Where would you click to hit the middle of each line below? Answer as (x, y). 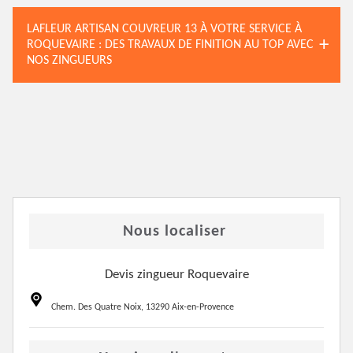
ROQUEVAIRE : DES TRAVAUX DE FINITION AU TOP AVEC (170, 45)
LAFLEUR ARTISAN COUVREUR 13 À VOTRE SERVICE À (164, 29)
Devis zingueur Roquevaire (176, 275)
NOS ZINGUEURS (69, 61)
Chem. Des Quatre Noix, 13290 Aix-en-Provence (143, 307)
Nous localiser (175, 232)
